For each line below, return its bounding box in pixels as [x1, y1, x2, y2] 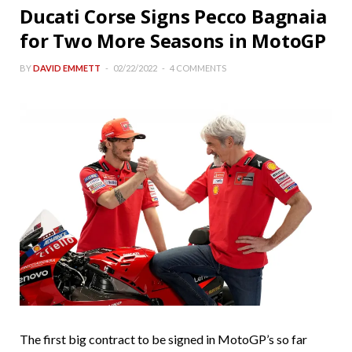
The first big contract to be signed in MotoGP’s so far [20, 331, 307, 346]
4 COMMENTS [170, 62, 226, 73]
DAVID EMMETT [33, 62, 101, 73]
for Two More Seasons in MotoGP [20, 27, 326, 53]
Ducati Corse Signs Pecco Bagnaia [20, 2, 327, 29]
